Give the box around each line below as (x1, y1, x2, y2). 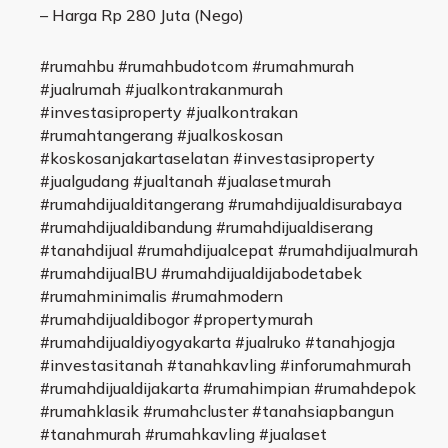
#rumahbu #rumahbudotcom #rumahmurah (40, 56, 354, 77)
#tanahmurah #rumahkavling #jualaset (40, 424, 327, 445)
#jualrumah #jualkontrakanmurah (40, 79, 283, 100)
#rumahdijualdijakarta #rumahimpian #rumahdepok (40, 378, 416, 399)
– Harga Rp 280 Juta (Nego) (40, 5, 244, 26)
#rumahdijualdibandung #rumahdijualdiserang (40, 217, 373, 238)
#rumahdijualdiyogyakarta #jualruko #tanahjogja (40, 332, 395, 353)
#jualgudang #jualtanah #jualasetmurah (40, 171, 331, 192)
